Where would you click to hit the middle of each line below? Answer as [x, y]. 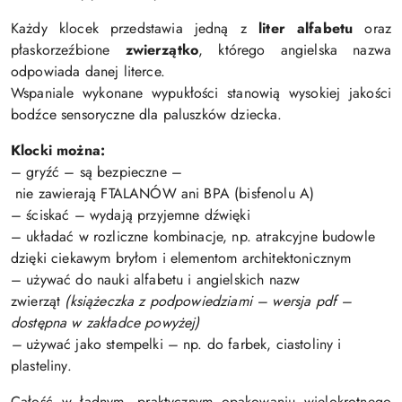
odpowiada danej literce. [88, 71]
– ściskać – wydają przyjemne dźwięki [131, 214]
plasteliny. [41, 365]
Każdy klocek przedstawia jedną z [129, 28]
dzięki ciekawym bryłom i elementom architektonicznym [181, 258]
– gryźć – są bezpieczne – [97, 171]
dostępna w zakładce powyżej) [105, 322]
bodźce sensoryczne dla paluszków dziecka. [147, 114]
